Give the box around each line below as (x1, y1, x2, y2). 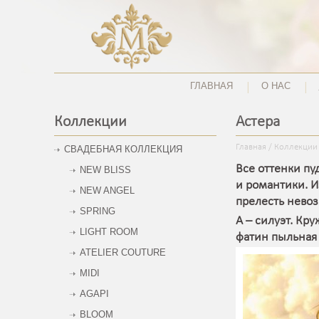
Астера (236, 114, 280, 130)
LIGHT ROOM (80, 227, 138, 237)
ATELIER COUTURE (80, 248, 166, 258)
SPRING (80, 206, 115, 216)
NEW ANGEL (80, 186, 135, 196)
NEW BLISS (80, 165, 131, 175)
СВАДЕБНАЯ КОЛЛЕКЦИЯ (64, 145, 182, 155)
